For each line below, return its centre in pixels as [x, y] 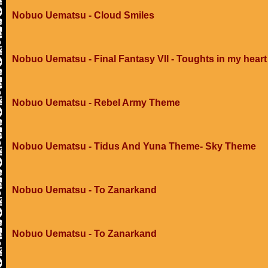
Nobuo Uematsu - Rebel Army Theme [96, 103]
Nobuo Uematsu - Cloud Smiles [83, 15]
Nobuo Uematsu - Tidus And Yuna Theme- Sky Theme [134, 146]
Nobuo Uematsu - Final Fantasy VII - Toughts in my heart [139, 59]
